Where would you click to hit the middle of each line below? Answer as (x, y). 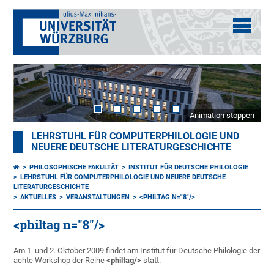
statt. (151, 261)
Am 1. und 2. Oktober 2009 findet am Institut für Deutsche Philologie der (137, 251)
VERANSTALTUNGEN (98, 198)
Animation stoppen (222, 116)
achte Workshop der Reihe (60, 261)
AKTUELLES (39, 198)
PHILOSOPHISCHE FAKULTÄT (74, 168)
